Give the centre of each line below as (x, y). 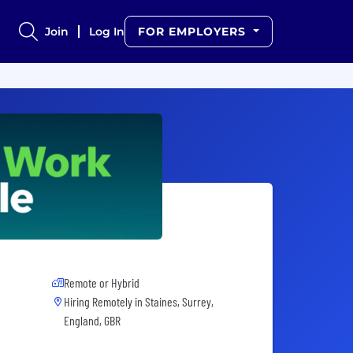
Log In (107, 32)
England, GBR (92, 321)
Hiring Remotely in (104, 302)
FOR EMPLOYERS (194, 32)
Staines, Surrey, (179, 302)
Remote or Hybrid (102, 283)
